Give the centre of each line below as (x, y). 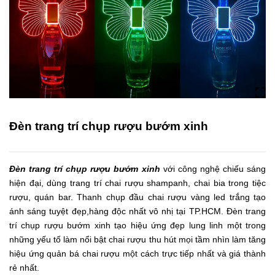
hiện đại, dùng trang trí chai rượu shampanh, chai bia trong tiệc (137, 183)
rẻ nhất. (24, 268)
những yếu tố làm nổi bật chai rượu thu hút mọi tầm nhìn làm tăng (137, 239)
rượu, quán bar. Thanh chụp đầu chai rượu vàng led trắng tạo (137, 197)
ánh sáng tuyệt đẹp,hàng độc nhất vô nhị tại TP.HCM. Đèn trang (137, 211)
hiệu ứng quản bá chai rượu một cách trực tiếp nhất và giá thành (137, 254)
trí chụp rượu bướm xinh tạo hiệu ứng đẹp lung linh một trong (137, 225)
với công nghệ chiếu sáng (213, 169)
